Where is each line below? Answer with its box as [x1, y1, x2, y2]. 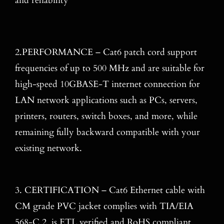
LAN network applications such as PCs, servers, [14, 93, 197, 106]
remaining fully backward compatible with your [14, 125, 200, 138]
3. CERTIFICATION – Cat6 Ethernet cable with [14, 183, 205, 196]
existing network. [14, 141, 82, 154]
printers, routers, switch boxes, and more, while [14, 109, 197, 122]
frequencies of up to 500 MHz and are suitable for [14, 61, 204, 74]
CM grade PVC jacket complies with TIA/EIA [14, 199, 193, 212]
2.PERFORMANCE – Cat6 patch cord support [14, 45, 197, 58]
